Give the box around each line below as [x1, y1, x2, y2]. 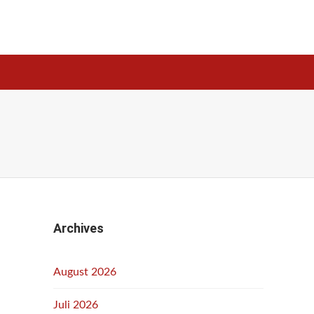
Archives [53, 221, 104, 235]
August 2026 [53, 266, 116, 278]
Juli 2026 [53, 299, 98, 310]
